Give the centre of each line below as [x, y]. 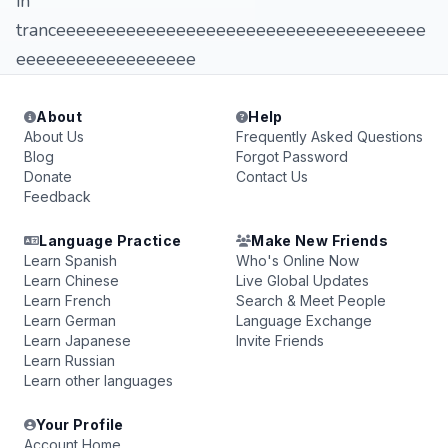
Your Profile [80, 424]
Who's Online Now [297, 260]
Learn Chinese [71, 280]
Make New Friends [319, 240]
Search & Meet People [311, 300]
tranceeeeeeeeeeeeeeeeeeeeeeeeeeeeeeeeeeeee [221, 30]
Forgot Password [292, 156]
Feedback [57, 196]
